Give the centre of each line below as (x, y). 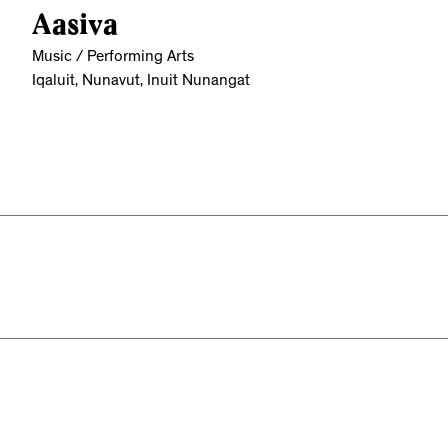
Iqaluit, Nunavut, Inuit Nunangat (141, 81)
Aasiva (75, 24)
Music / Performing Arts (113, 57)
